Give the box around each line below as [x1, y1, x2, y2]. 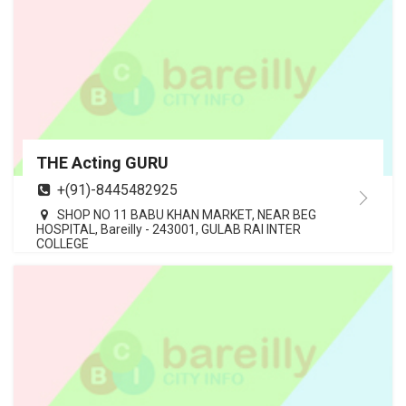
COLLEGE [36, 237, 89, 252]
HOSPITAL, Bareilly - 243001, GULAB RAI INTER [36, 222, 301, 237]
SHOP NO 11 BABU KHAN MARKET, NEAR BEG [57, 208, 316, 223]
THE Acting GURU [36, 153, 169, 173]
